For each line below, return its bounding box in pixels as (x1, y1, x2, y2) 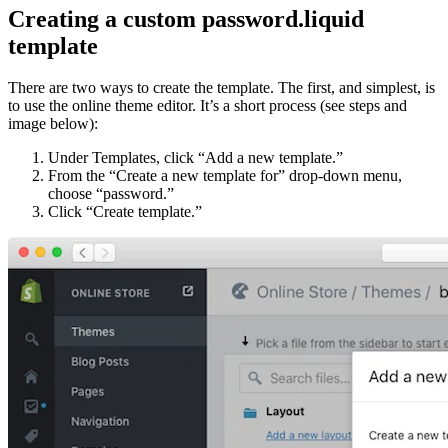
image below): (8, 115, 98, 133)
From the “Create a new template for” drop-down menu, (48, 167, 402, 185)
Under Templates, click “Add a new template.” (48, 149, 343, 167)
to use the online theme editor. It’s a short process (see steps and (8, 97, 407, 115)
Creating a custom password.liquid (8, 5, 364, 32)
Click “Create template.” (48, 203, 202, 221)
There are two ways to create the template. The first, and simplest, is (8, 79, 435, 97)
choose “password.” (48, 185, 174, 203)
